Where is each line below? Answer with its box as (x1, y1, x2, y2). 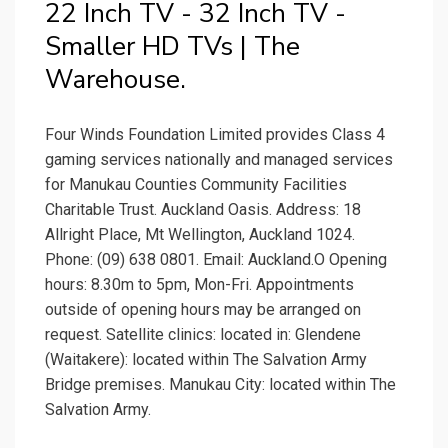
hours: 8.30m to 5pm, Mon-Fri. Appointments (45, 275, 354, 295)
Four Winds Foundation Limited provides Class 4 (45, 125, 385, 145)
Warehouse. (45, 62, 186, 98)
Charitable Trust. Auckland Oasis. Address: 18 (45, 200, 361, 220)
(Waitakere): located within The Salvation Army (45, 350, 367, 370)
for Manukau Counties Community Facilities (45, 175, 347, 195)
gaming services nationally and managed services (45, 150, 393, 170)
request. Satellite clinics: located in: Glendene (45, 325, 361, 345)
